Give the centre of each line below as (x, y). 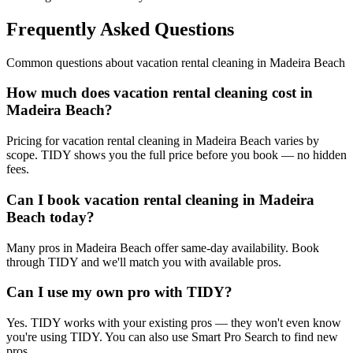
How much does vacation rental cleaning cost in (160, 93)
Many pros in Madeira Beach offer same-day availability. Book (163, 247)
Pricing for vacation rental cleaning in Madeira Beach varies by (163, 141)
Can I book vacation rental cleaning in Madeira (160, 199)
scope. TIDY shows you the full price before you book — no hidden (176, 155)
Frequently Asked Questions (120, 29)
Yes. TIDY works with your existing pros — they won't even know (174, 323)
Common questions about (71, 62)
